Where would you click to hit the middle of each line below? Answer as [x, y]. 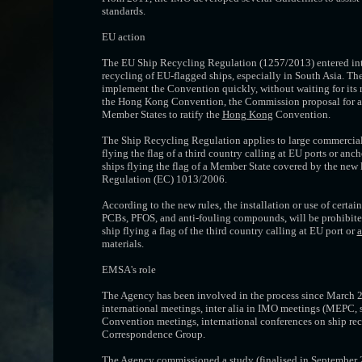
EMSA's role [128, 269]
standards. [123, 11]
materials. [122, 244]
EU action [123, 37]
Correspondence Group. [153, 334]
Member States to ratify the [162, 114]
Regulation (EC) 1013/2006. [164, 179]
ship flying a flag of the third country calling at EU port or [229, 231]
